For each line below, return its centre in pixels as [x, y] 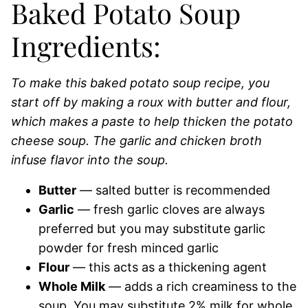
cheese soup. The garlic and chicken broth [136, 141]
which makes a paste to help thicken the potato [152, 121]
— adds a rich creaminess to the [201, 286]
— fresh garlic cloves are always [169, 209]
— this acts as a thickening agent [170, 267]
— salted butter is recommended [173, 190]
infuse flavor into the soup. [90, 160]
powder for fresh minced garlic [129, 248]
